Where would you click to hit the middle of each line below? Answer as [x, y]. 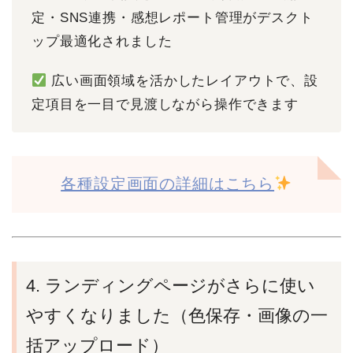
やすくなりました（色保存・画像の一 [177, 316]
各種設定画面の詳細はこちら [168, 184]
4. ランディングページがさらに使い [171, 286]
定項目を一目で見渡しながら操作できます [165, 105]
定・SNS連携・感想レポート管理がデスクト [173, 18]
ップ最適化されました [102, 42]
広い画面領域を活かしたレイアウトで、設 [182, 81]
